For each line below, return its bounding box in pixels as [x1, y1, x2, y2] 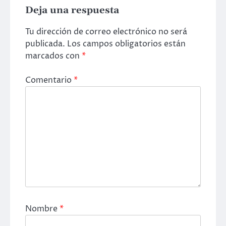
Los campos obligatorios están [67, 38, 186, 50]
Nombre [25, 203, 60, 215]
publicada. [25, 38, 65, 50]
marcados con [25, 50, 82, 62]
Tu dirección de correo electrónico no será [25, 26, 187, 38]
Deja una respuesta [25, 4, 119, 16]
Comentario [25, 75, 74, 86]
